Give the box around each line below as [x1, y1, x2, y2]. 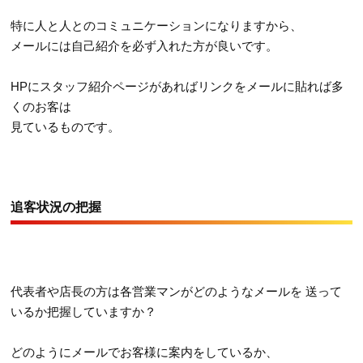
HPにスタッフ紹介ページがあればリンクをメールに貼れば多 [11, 79, 344, 93]
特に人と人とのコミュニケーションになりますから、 [11, 18, 303, 32]
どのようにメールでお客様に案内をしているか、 [11, 344, 279, 359]
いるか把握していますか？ [11, 304, 157, 318]
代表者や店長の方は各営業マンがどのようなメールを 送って [11, 284, 343, 298]
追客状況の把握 [11, 199, 102, 214]
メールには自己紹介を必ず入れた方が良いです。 [11, 38, 279, 53]
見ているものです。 [11, 119, 121, 134]
